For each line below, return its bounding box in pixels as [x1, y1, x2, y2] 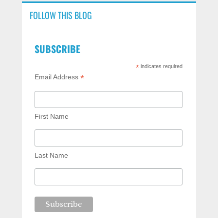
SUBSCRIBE [34, 42, 80, 56]
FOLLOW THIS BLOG [29, 9, 92, 21]
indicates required [139, 63, 182, 69]
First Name [34, 112, 69, 121]
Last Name [34, 151, 68, 159]
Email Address [34, 73, 80, 81]
